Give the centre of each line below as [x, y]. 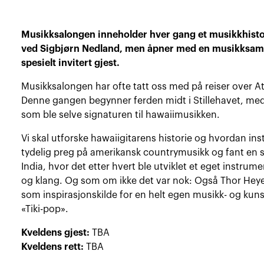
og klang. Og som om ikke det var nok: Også [121, 181]
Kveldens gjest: [56, 232]
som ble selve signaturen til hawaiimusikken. [121, 115]
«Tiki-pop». [45, 209]
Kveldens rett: [53, 247]
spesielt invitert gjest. [71, 63]
